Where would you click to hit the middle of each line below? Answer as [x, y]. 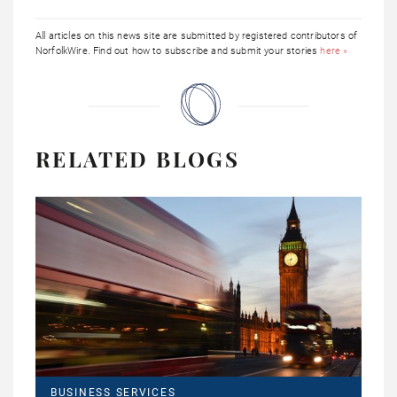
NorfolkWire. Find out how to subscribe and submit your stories [178, 51]
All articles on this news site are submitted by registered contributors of [197, 36]
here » [334, 51]
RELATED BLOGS [138, 159]
